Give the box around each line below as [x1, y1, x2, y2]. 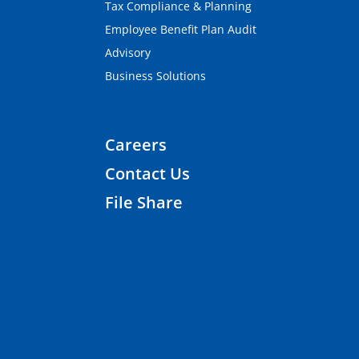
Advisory [105, 45, 151, 60]
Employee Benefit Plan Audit [105, 22, 257, 37]
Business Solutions [105, 68, 207, 83]
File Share [105, 192, 184, 214]
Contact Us [105, 163, 191, 185]
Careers [105, 134, 167, 156]
